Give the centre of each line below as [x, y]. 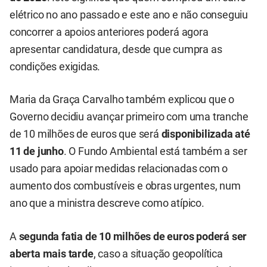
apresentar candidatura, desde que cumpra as [116, 50]
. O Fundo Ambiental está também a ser [155, 152]
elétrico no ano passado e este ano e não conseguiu [129, 15]
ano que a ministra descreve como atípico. [107, 204]
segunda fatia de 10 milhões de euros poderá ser [133, 236]
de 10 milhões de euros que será [86, 134]
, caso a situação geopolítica [158, 254]
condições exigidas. [55, 67]
